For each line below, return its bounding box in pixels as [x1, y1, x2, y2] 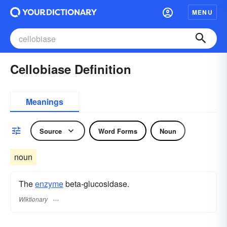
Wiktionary [19, 195, 48, 204]
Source [40, 126, 62, 136]
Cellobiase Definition [10, 60, 131, 78]
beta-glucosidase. [63, 178, 129, 190]
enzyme [35, 178, 63, 190]
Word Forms [98, 126, 137, 136]
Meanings [26, 96, 63, 107]
